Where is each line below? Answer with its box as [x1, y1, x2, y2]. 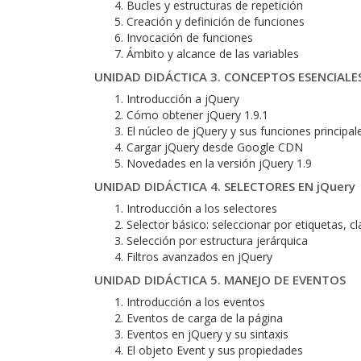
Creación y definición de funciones [127, 14, 305, 29]
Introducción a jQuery [127, 91, 239, 106]
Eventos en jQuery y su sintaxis [127, 326, 288, 342]
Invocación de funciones [127, 30, 253, 45]
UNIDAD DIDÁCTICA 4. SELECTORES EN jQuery [94, 178, 355, 194]
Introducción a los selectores [127, 201, 277, 216]
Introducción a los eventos [127, 294, 265, 309]
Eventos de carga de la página [127, 310, 283, 326]
